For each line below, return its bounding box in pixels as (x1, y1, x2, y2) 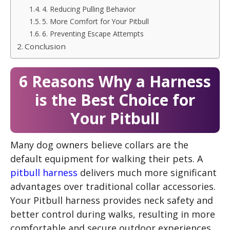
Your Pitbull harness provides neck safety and (10, 194, 213, 206)
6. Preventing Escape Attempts (42, 28, 144, 39)
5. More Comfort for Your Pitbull (42, 16, 149, 26)
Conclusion (24, 41, 66, 51)
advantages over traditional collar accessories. (10, 180, 216, 193)
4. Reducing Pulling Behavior (42, 4, 136, 14)
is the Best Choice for (35, 89, 195, 110)
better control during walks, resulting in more (10, 207, 215, 220)
